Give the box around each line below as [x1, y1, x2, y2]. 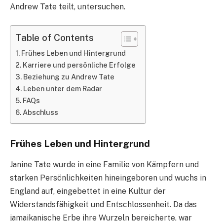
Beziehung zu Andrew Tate [23, 73, 114, 81]
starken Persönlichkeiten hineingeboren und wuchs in [10, 173, 206, 183]
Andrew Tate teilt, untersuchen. [10, 1, 125, 11]
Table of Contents [15, 32, 94, 43]
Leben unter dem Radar [23, 84, 102, 93]
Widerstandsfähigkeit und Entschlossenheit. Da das [10, 199, 197, 209]
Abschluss [22, 108, 58, 117]
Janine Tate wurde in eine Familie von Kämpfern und [10, 159, 199, 169]
